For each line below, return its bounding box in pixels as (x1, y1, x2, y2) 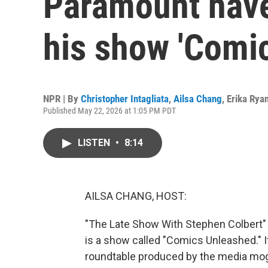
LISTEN (78, 137, 112, 148)
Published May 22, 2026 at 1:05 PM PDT (43, 106, 176, 115)
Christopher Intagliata (81, 93, 169, 105)
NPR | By (43, 93, 81, 105)
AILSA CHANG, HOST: (85, 190, 187, 202)
